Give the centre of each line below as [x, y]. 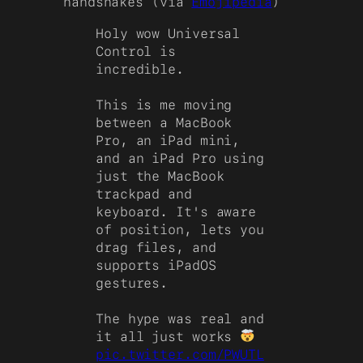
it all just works [168, 336]
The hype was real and [180, 318]
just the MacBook [160, 176]
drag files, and [156, 247]
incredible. [140, 69]
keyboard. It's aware [176, 211]
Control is [136, 51]
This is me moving [164, 105]
